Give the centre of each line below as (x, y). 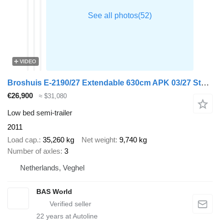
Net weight (98, 140)
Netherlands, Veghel (52, 168)
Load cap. (23, 140)
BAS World (54, 192)
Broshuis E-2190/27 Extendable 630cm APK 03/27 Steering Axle (205, 83)
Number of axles (34, 151)
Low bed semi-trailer (40, 112)
